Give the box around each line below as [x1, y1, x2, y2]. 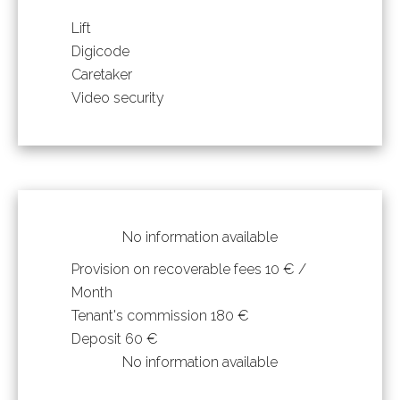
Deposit [71, 329, 125, 347]
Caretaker [71, 65, 132, 83]
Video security [71, 88, 164, 106]
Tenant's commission [71, 306, 211, 324]
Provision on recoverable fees [71, 260, 265, 278]
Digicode [71, 42, 129, 60]
